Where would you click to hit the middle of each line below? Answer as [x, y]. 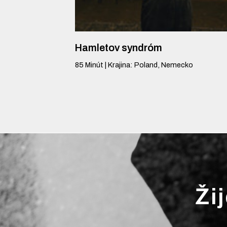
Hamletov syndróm [119, 48]
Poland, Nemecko [164, 65]
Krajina [119, 65]
